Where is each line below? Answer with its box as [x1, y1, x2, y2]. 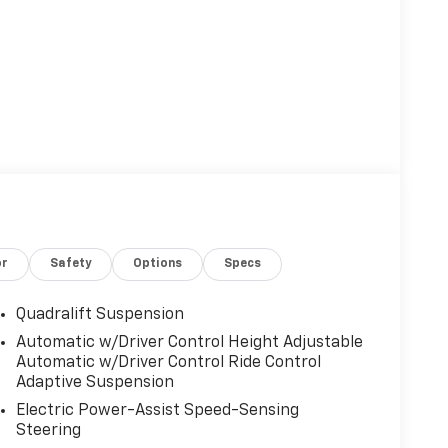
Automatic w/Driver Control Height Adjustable [15, 335, 363, 352]
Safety [50, 258, 92, 271]
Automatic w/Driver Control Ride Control [15, 355, 321, 372]
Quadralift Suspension [15, 307, 184, 324]
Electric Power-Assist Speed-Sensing [15, 403, 299, 420]
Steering [15, 423, 81, 440]
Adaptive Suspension [15, 375, 174, 392]
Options [133, 258, 183, 271]
